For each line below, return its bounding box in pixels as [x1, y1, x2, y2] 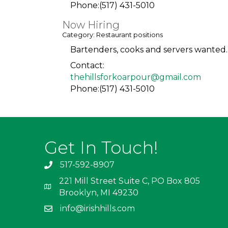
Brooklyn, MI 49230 [59, 188, 138, 198]
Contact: [70, 61, 104, 71]
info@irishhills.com [60, 204, 135, 214]
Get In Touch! [44, 137, 158, 159]
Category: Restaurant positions [62, 31, 163, 39]
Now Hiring [62, 19, 120, 32]
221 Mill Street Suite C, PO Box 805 [59, 176, 200, 186]
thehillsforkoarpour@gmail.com [70, 72, 201, 82]
